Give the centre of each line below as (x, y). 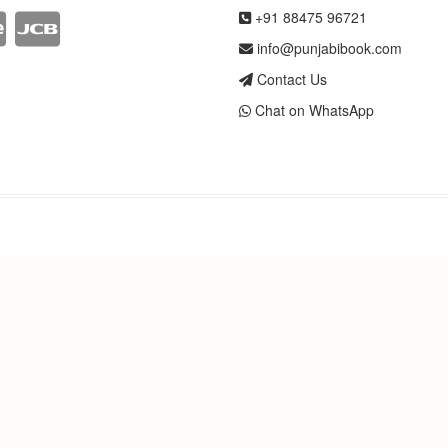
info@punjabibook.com (327, 48)
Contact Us (290, 79)
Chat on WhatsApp (312, 110)
